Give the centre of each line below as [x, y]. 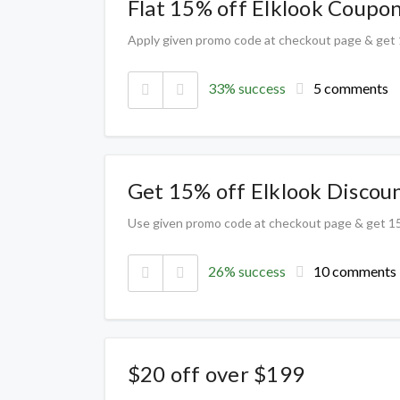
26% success [247, 271]
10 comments [355, 271]
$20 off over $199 [217, 374]
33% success [247, 88]
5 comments [351, 88]
